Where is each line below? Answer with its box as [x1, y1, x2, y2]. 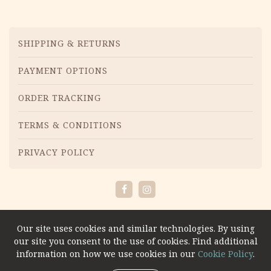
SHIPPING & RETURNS [18, 37, 121, 49]
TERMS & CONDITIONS [18, 119, 122, 131]
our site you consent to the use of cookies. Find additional [13, 235, 258, 247]
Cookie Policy [198, 248, 253, 260]
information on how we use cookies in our [16, 248, 198, 260]
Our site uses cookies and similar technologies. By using [16, 223, 255, 234]
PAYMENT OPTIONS [18, 64, 108, 76]
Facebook [123, 189, 167, 203]
